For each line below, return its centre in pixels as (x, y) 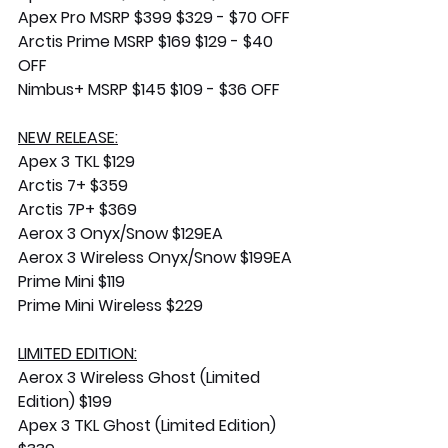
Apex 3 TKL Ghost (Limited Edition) (149, 425)
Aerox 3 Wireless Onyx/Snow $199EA (155, 257)
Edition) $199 (65, 401)
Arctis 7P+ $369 (77, 209)
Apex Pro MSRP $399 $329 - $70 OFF (154, 17)
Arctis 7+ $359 (73, 185)
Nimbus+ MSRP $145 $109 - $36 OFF (149, 89)
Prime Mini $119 (71, 281)
